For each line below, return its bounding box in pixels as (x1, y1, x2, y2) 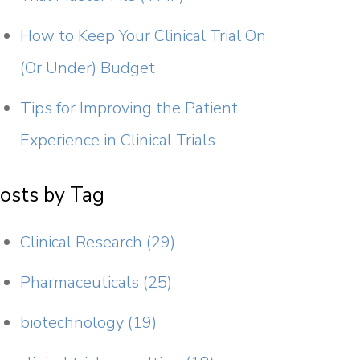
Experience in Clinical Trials (20, 129, 216, 152)
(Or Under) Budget (20, 57, 156, 80)
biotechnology (20, 312, 129, 334)
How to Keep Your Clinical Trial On (20, 25, 267, 47)
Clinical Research (20, 231, 147, 254)
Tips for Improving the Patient (20, 97, 239, 120)
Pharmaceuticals (20, 272, 144, 294)
